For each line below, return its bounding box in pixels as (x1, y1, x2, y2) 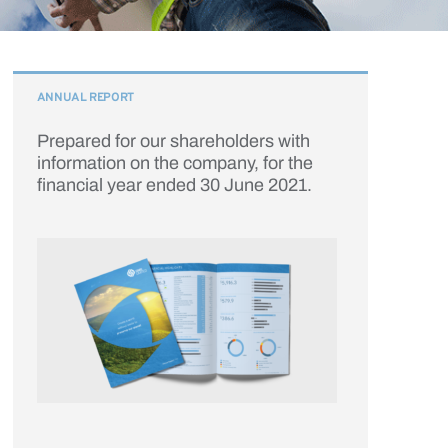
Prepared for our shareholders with (36, 131, 310, 151)
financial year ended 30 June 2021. (36, 175, 312, 195)
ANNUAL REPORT (36, 90, 134, 106)
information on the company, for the (36, 153, 313, 173)
